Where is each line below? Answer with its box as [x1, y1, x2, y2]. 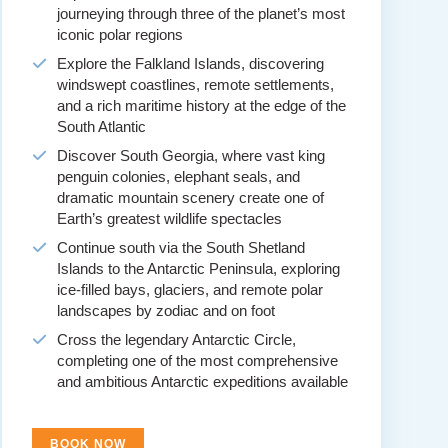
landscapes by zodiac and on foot [56, 302, 275, 320]
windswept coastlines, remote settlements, [56, 76, 334, 94]
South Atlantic [56, 118, 146, 136]
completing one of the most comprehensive [56, 352, 338, 370]
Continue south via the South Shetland [56, 239, 305, 257]
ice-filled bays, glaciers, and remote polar [56, 281, 323, 299]
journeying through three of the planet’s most [56, 5, 345, 23]
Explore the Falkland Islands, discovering [56, 55, 324, 73]
